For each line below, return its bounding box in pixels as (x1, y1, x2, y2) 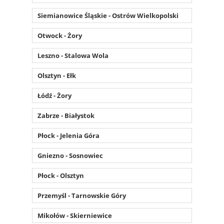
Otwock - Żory (37, 30, 82, 40)
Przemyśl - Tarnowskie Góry (37, 190, 126, 200)
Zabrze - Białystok (37, 110, 94, 120)
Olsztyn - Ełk (37, 70, 76, 80)
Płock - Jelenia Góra (37, 130, 99, 140)
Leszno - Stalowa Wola (37, 50, 108, 60)
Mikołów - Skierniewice (37, 210, 112, 220)
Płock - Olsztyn (37, 170, 84, 180)
